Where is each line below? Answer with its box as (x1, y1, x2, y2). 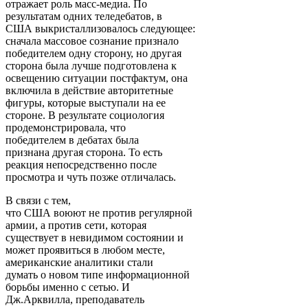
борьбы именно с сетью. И (5, 280, 130, 293)
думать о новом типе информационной (5, 268, 190, 280)
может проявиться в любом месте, (5, 243, 165, 256)
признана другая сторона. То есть (5, 146, 162, 158)
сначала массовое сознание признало (5, 34, 179, 47)
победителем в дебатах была (5, 133, 139, 146)
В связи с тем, (5, 194, 71, 206)
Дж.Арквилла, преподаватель (5, 293, 144, 305)
